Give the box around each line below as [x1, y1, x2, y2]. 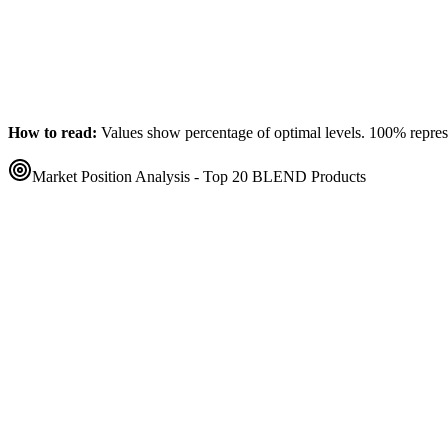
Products [307, 168, 366, 186]
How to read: [8, 124, 97, 142]
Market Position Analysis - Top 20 [32, 168, 252, 186]
